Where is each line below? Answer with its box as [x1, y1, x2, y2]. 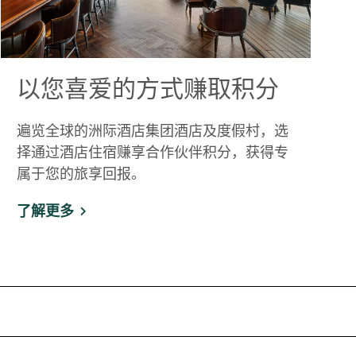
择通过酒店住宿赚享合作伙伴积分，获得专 [17, 143, 288, 161]
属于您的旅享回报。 [17, 164, 145, 182]
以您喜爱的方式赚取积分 [17, 72, 279, 102]
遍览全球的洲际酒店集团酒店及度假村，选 [17, 122, 288, 139]
